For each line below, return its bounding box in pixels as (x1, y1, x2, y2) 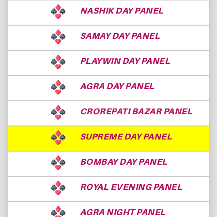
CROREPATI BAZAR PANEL (79, 106, 193, 116)
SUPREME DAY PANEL (79, 131, 172, 141)
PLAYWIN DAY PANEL (79, 55, 170, 66)
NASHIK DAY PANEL (79, 5, 164, 15)
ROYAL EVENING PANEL (79, 181, 183, 192)
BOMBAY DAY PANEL (79, 156, 168, 167)
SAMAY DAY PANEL (79, 30, 160, 41)
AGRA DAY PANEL (79, 80, 155, 91)
